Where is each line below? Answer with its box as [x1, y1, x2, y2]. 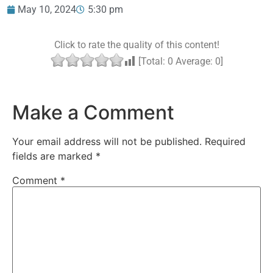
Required [205, 135, 246, 147]
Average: [172, 55, 215, 68]
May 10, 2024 [18, 3, 76, 15]
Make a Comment [12, 100, 174, 124]
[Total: [135, 55, 168, 68]
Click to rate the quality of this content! [54, 39, 219, 51]
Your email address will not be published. [12, 135, 202, 147]
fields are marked [12, 149, 96, 162]
